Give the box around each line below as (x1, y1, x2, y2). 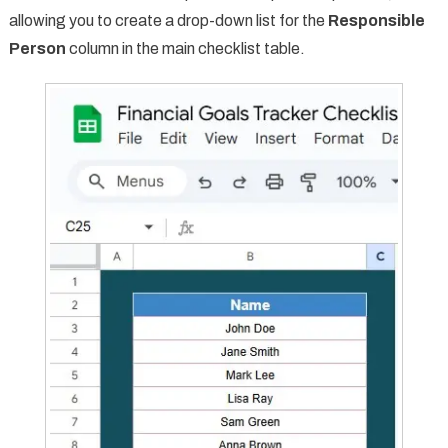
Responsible (327, 11, 425, 29)
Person (8, 39, 66, 57)
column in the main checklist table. (65, 39, 305, 57)
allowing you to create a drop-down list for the (8, 11, 328, 29)
